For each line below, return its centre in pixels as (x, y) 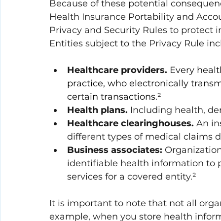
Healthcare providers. (117, 70)
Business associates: (115, 150)
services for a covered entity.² (132, 177)
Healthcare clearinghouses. (130, 124)
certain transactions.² (114, 97)
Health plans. (97, 110)
